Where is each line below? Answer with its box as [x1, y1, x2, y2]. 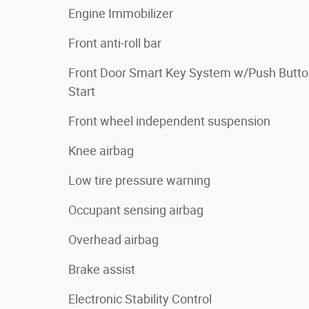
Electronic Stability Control [68, 291, 212, 306]
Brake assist [68, 261, 135, 277]
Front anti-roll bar [68, 35, 161, 50]
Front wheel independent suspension [68, 113, 270, 128]
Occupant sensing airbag [68, 202, 203, 217]
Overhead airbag [68, 232, 159, 247]
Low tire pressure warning [68, 172, 210, 188]
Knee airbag [68, 143, 134, 158]
